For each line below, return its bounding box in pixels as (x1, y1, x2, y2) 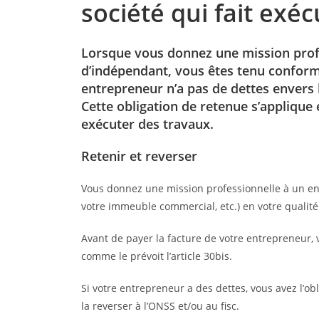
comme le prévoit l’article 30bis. (80, 249, 232, 263)
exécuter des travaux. (80, 115, 214, 132)
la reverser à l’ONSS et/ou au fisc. (80, 298, 239, 313)
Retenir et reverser (80, 147, 197, 164)
